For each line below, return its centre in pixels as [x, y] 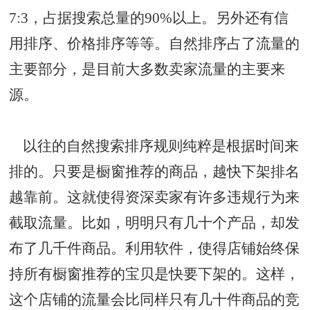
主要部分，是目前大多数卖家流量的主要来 [147, 69]
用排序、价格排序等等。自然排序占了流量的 [155, 43]
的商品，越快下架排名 [227, 171]
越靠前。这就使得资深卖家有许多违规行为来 [155, 197]
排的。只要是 [53, 171]
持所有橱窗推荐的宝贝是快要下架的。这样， [155, 274]
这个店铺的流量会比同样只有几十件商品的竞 [155, 299]
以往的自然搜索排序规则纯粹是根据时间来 [154, 146]
